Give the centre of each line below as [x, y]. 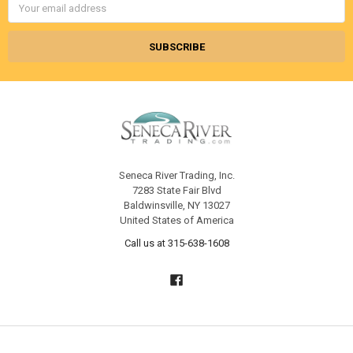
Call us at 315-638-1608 [176, 243]
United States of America [176, 220]
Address [27, 14]
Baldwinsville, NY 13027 [176, 205]
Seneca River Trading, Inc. [176, 175]
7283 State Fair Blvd [176, 190]
